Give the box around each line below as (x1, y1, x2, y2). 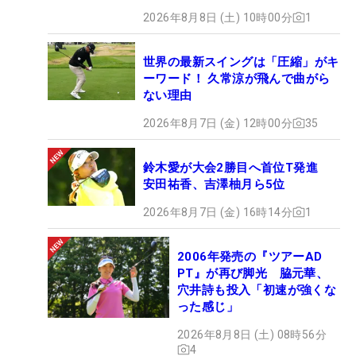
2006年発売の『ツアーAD (177, 249, 323, 264)
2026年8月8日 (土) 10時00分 (143, 10, 292, 24)
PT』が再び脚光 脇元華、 (177, 265, 329, 281)
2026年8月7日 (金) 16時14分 (143, 205, 292, 219)
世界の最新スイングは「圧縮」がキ (143, 54, 339, 69)
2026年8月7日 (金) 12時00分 (143, 116, 292, 130)
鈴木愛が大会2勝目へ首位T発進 (143, 160, 331, 175)
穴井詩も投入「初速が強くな (177, 282, 337, 297)
